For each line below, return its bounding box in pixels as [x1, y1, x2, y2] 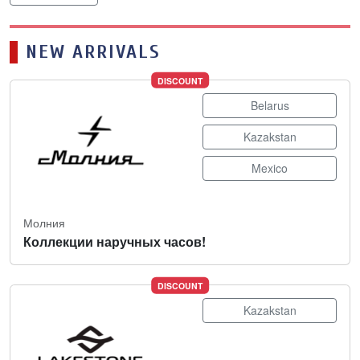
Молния [23, 215, 65, 231]
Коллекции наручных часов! [23, 232, 206, 252]
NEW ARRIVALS [26, 41, 161, 63]
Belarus [250, 97, 289, 113]
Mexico [252, 160, 288, 176]
